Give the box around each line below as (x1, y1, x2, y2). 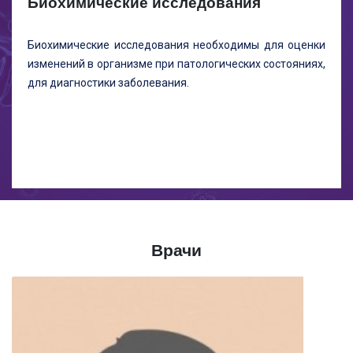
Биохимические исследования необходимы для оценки (28, 39, 325, 51)
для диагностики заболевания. (28, 76, 189, 89)
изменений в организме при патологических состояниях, (28, 58, 325, 70)
